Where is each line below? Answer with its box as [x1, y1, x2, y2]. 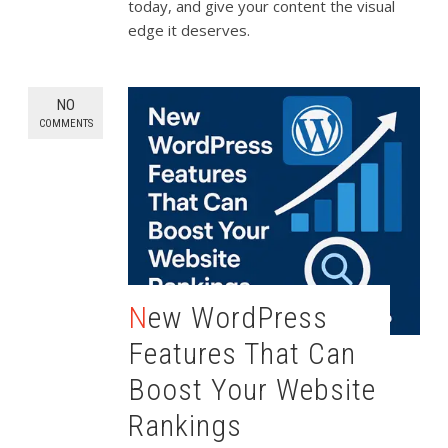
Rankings [128, 407, 243, 443]
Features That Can [128, 335, 357, 371]
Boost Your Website [128, 371, 377, 407]
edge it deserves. [128, 20, 251, 41]
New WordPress [128, 299, 149, 335]
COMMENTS [38, 117, 93, 131]
